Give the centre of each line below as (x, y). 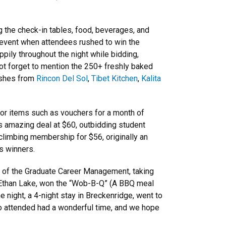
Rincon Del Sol (62, 78)
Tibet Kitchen (115, 78)
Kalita (151, 78)
